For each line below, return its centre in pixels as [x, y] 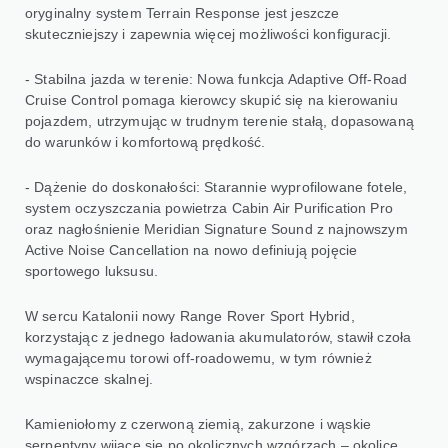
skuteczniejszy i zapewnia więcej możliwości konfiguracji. [208, 33]
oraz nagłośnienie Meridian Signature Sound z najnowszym [216, 228]
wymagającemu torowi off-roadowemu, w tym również [198, 357]
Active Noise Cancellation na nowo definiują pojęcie [191, 249]
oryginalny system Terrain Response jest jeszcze [182, 12]
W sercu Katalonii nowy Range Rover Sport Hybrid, [190, 315]
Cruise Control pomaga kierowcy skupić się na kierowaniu [211, 99]
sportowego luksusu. [92, 270]
